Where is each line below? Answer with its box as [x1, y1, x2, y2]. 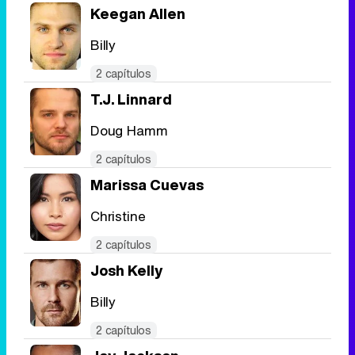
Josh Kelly [90, 260, 162, 281]
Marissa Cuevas [90, 174, 204, 196]
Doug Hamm [90, 120, 168, 141]
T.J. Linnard [90, 89, 172, 110]
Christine [90, 206, 146, 227]
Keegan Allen [90, 3, 185, 25]
